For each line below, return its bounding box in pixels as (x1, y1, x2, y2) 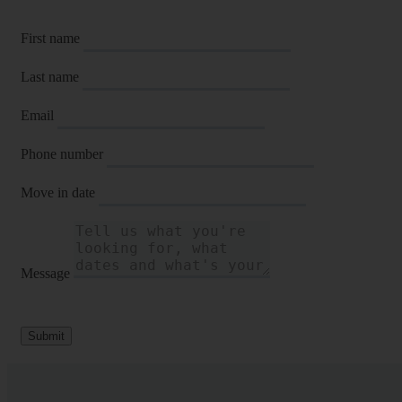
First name (21, 30, 80, 46)
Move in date (21, 184, 95, 200)
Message (21, 265, 70, 281)
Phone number (21, 145, 103, 162)
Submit (28, 328, 65, 343)
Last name (21, 68, 79, 84)
